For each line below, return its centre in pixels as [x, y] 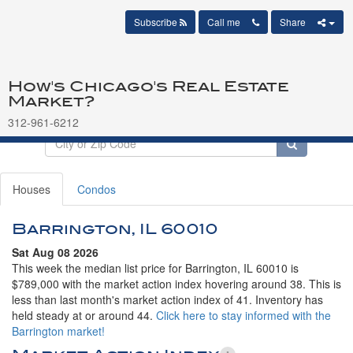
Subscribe [157, 22]
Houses [32, 189]
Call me [230, 22]
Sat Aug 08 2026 [55, 252]
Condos [97, 189]
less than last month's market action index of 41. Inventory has [167, 299]
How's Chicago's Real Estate [149, 86]
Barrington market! [58, 331]
